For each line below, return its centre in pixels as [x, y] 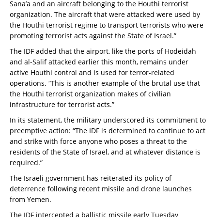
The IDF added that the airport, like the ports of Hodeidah [103, 51]
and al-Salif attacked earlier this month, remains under [99, 62]
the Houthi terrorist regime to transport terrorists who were [107, 25]
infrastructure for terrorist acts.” [62, 105]
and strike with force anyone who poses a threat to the [98, 141]
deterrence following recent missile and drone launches [101, 189]
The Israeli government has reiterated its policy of [91, 178]
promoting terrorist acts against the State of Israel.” [93, 36]
